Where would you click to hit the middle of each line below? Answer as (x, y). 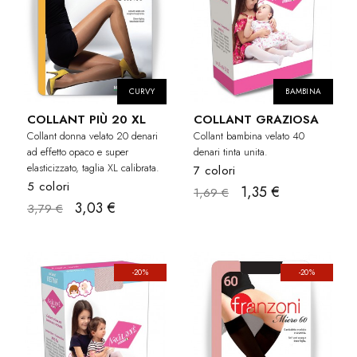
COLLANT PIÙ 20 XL (86, 120)
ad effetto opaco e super (78, 152)
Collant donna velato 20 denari (92, 136)
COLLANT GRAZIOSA (256, 120)
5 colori (49, 187)
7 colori (215, 171)
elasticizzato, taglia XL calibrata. (93, 168)
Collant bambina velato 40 (249, 136)
